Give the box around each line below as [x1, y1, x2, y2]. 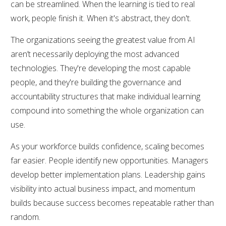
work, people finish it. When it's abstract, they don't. [11, 12, 191, 24]
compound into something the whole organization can [11, 104, 204, 116]
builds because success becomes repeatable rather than [11, 197, 214, 208]
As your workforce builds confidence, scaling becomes [11, 140, 204, 152]
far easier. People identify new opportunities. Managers [11, 154, 208, 166]
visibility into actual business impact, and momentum [11, 183, 195, 194]
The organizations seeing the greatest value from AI [11, 34, 195, 45]
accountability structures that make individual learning [11, 90, 200, 102]
